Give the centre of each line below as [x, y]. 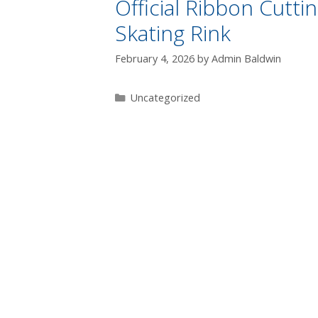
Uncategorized [165, 98]
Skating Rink [173, 33]
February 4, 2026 [155, 59]
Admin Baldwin [246, 59]
